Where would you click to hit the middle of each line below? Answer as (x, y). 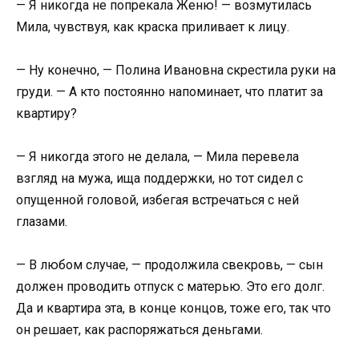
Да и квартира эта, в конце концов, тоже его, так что (173, 309)
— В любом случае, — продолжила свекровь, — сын (169, 265)
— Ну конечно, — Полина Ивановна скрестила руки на (176, 70)
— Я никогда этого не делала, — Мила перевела (157, 157)
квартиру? (46, 113)
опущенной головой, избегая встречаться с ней (157, 200)
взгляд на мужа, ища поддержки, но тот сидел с (159, 178)
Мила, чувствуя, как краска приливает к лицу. (153, 26)
